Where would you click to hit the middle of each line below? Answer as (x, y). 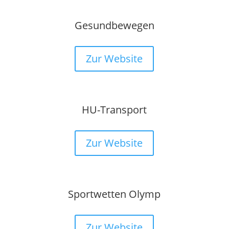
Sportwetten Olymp (114, 194)
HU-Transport (114, 109)
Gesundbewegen (114, 25)
